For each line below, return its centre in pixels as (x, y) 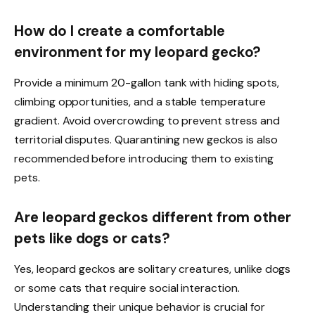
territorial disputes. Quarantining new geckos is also (146, 140)
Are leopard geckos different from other (153, 218)
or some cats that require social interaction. (127, 288)
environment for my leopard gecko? (138, 52)
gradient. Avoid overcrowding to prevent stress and (147, 121)
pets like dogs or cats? (92, 239)
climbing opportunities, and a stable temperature (140, 102)
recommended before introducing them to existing (144, 159)
